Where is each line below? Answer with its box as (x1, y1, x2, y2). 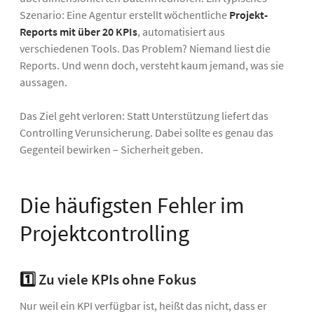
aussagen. (20, 74, 67, 89)
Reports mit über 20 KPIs (20, 24, 137, 39)
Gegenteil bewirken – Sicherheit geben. (20, 142, 203, 156)
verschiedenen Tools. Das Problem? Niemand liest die (20, 41, 271, 55)
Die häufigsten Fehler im (20, 191, 245, 219)
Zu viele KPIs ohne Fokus (39, 270, 196, 289)
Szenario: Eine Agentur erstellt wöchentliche (20, 7, 229, 22)
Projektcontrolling (20, 219, 189, 247)
